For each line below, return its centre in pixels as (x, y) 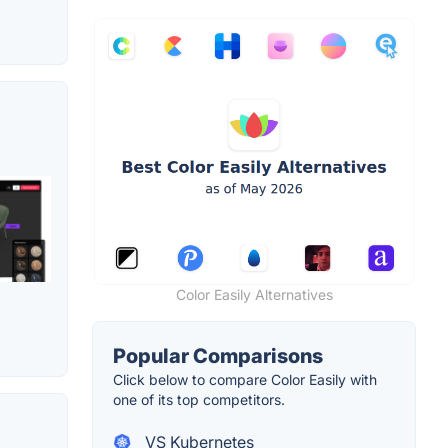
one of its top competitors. (199, 400)
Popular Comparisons (218, 356)
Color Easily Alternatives (254, 295)
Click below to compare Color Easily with (245, 380)
